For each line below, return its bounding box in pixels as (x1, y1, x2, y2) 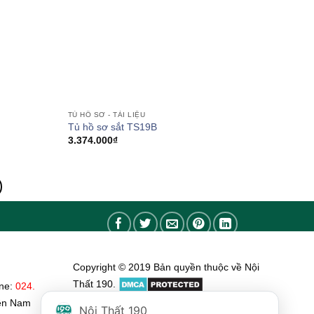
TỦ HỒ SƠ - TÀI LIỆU (67, 110, 146, 118)
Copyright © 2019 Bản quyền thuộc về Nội (72, 261, 259, 273)
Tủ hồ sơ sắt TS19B (67, 122, 157, 133)
